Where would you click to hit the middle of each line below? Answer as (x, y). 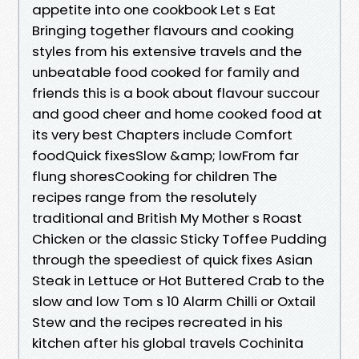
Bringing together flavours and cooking (163, 30)
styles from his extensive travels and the (167, 51)
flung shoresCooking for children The (155, 176)
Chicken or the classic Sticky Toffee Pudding (179, 238)
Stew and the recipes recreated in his (157, 322)
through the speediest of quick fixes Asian (172, 259)
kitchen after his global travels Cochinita (168, 343)
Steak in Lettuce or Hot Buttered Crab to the (178, 280)
